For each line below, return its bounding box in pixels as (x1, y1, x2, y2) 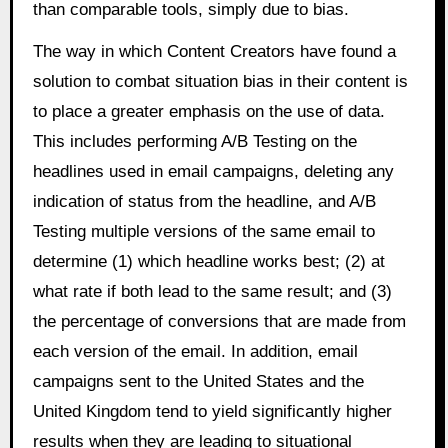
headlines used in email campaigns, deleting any (32, 162, 394, 182)
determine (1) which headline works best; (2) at (32, 252, 385, 272)
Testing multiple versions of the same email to (32, 222, 375, 242)
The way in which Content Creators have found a (32, 42, 396, 62)
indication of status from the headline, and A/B (32, 192, 376, 212)
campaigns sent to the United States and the (32, 372, 364, 392)
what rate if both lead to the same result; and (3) (32, 282, 392, 302)
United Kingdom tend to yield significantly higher (32, 402, 392, 422)
